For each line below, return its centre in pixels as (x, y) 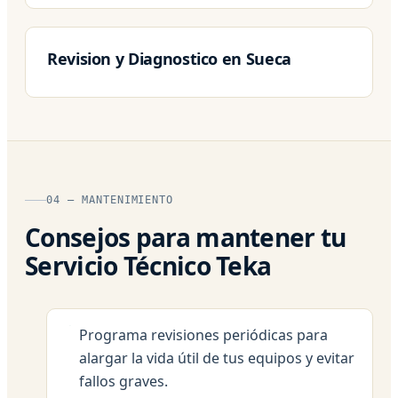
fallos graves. (123, 381)
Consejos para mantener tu (186, 237)
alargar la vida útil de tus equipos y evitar (217, 358)
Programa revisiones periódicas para (203, 334)
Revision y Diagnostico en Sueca (169, 58)
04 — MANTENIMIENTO (110, 199)
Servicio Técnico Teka (148, 265)
